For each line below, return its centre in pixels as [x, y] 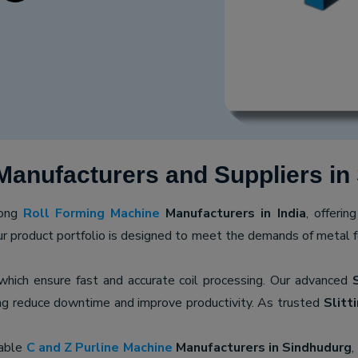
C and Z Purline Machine [99, 348]
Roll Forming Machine [91, 213]
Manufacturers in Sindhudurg [262, 348]
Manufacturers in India [233, 213]
